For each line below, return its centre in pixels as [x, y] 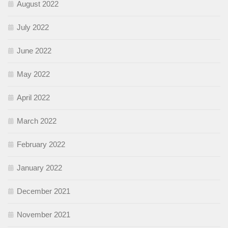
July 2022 [33, 27]
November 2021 [44, 215]
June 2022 [34, 51]
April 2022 [33, 98]
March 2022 [37, 121]
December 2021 [44, 191]
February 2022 [41, 145]
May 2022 [33, 74]
